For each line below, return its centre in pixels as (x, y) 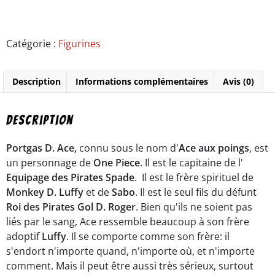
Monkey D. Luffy (45, 192)
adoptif (24, 236)
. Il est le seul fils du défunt (196, 192)
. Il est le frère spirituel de (194, 177)
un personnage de (50, 162)
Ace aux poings (214, 148)
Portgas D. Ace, (41, 148)
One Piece (117, 162)
